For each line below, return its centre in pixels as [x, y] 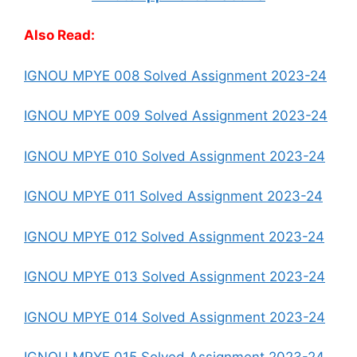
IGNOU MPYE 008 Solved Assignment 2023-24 [175, 75]
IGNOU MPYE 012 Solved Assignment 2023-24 [174, 236]
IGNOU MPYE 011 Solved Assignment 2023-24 [173, 196]
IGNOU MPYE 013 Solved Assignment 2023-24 [175, 277]
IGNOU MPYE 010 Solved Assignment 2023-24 [175, 156]
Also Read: [59, 35]
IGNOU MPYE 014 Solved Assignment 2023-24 [175, 317]
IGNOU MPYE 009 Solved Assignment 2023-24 [176, 116]
